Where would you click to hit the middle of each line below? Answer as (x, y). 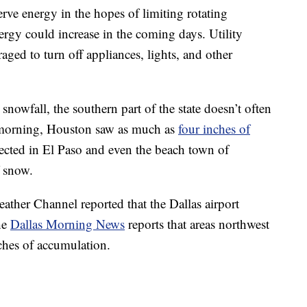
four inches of (214, 129)
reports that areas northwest (197, 224)
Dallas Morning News (67, 224)
